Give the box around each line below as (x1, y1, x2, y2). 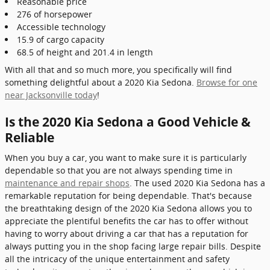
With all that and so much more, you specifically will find (5, 63, 232, 75)
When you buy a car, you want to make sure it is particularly (5, 152, 246, 163)
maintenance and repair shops (5, 177, 130, 189)
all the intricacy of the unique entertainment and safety (5, 253, 230, 265)
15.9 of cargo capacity (17, 33, 104, 45)
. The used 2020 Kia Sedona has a (130, 177, 265, 189)
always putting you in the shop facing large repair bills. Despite (5, 240, 261, 252)
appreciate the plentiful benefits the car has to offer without (5, 215, 248, 227)
